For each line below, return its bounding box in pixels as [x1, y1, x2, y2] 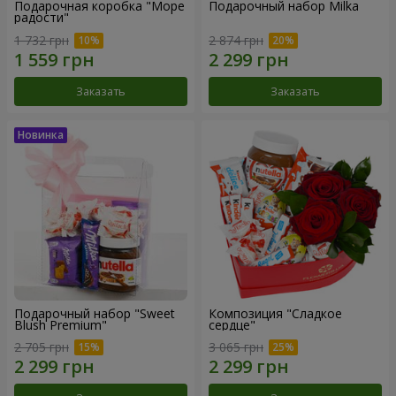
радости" [14, 9, 69, 26]
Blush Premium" [14, 316, 107, 333]
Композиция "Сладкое [209, 304, 342, 322]
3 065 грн [209, 339, 263, 356]
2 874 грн [209, 31, 263, 49]
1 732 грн [14, 31, 69, 49]
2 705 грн [14, 339, 69, 356]
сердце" [209, 316, 255, 333]
